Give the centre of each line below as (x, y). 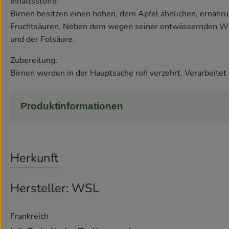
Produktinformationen (72, 106)
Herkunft (34, 158)
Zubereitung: (34, 61)
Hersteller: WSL (55, 188)
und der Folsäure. (42, 40)
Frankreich (29, 216)
